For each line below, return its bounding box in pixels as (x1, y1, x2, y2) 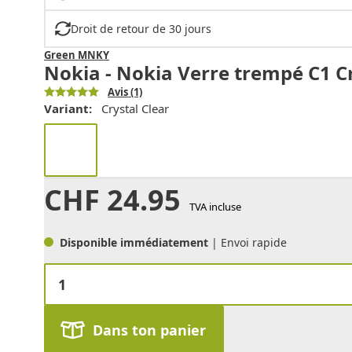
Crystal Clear (101, 100, 169, 116)
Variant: (44, 100, 92, 116)
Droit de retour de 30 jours (70, 20, 211, 36)
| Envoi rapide (211, 234, 287, 250)
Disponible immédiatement (60, 234, 211, 250)
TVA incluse (189, 199, 241, 214)
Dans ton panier (92, 321, 206, 339)
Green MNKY (44, 47, 109, 62)
